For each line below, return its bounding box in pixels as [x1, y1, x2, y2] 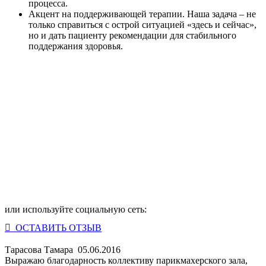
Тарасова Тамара [5, 244, 78, 255]
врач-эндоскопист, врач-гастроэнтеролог [5, 197, 169, 208]
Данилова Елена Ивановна [5, 96, 145, 109]
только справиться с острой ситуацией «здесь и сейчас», [28, 20, 256, 30]
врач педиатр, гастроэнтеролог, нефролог [5, 121, 172, 131]
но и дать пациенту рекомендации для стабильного [28, 30, 236, 41]
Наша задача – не [185, 9, 256, 20]
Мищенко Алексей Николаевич [5, 173, 167, 186]
